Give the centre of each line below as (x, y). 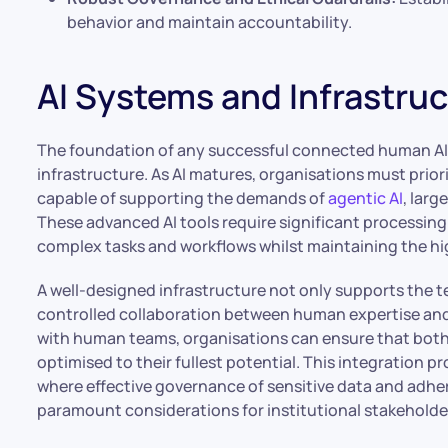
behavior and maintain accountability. (210, 22)
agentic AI (366, 198)
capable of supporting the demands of (183, 198)
